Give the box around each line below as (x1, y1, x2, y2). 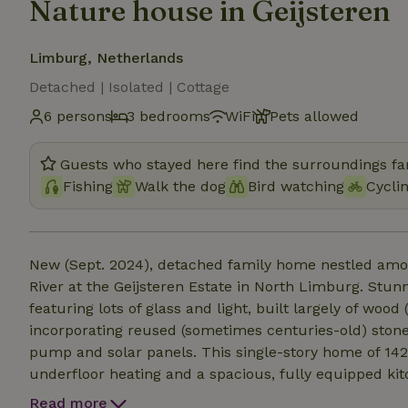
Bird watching (248, 178, 344, 195)
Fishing (63, 178, 113, 195)
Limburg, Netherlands (29, 49, 183, 66)
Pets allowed (270, 107, 359, 125)
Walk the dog (135, 178, 226, 195)
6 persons (44, 107, 112, 125)
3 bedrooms (127, 107, 210, 125)
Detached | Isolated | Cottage (29, 78, 229, 96)
